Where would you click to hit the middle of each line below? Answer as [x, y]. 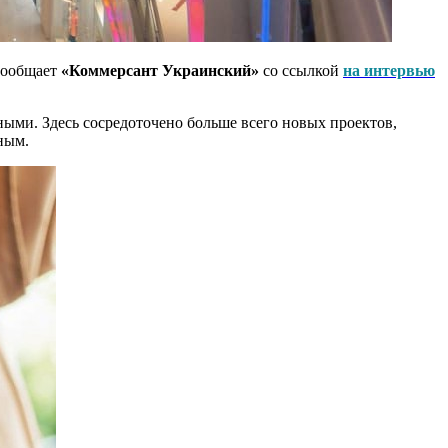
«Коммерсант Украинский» [160, 70]
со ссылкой [301, 70]
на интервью [389, 70]
